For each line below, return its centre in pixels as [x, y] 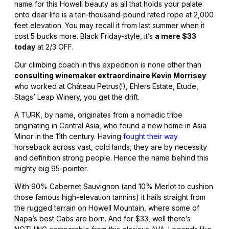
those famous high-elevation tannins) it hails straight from [110, 197]
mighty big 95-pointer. [51, 168]
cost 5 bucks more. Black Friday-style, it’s [85, 36]
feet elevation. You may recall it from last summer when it [109, 25]
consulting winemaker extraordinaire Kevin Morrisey [110, 75]
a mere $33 [176, 36]
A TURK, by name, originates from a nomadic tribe [98, 115]
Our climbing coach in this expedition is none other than [108, 65]
